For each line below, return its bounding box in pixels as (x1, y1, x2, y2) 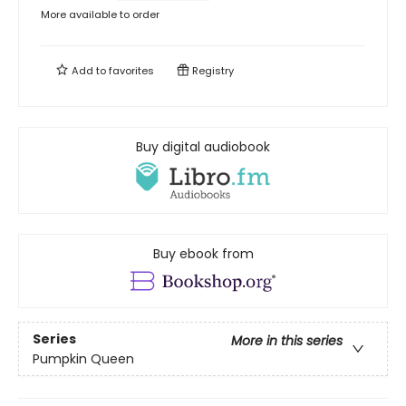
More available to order (41, 6, 159, 22)
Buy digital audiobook (136, 137, 270, 156)
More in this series (231, 331, 343, 350)
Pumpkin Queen (33, 349, 134, 368)
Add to (69, 63, 109, 78)
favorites (109, 63, 154, 78)
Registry (189, 63, 234, 78)
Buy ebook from (152, 245, 254, 264)
